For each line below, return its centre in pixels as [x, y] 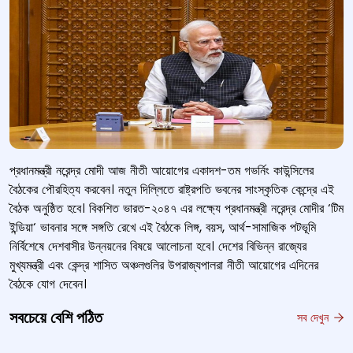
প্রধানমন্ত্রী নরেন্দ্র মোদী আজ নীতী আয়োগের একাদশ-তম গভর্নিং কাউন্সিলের [162, 171]
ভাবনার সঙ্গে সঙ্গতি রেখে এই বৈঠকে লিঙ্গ [120, 227]
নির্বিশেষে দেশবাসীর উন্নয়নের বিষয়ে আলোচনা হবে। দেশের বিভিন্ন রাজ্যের [158, 246]
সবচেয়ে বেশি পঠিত [56, 318]
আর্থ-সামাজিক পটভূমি [272, 227]
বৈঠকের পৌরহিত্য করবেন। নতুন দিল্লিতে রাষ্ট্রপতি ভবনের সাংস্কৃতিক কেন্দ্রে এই [172, 190]
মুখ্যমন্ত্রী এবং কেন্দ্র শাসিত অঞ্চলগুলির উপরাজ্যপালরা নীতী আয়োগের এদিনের [164, 265]
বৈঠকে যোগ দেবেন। [48, 284]
